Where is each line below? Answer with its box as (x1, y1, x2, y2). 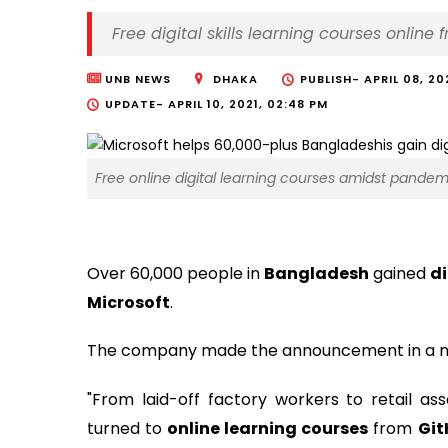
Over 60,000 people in (87, 261, 265, 285)
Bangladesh (264, 261, 370, 285)
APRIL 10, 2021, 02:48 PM (168, 96, 328, 112)
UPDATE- (105, 96, 168, 112)
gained (369, 261, 431, 285)
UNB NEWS (105, 71, 171, 87)
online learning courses (167, 416, 369, 440)
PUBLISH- (300, 71, 364, 87)
